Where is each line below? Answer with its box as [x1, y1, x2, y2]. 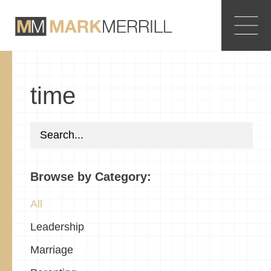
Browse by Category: [30, 170, 151, 183]
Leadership [30, 221, 84, 233]
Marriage [30, 244, 73, 256]
